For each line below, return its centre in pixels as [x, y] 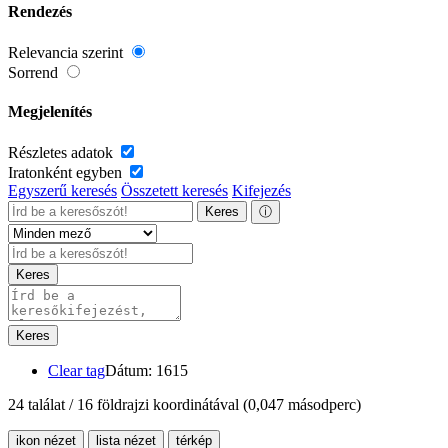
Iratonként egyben [67, 173]
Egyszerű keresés [62, 191]
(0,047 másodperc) [302, 405]
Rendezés [40, 11]
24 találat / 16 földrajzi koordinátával [125, 405]
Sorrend [35, 72]
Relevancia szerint [67, 52]
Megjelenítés [50, 112]
